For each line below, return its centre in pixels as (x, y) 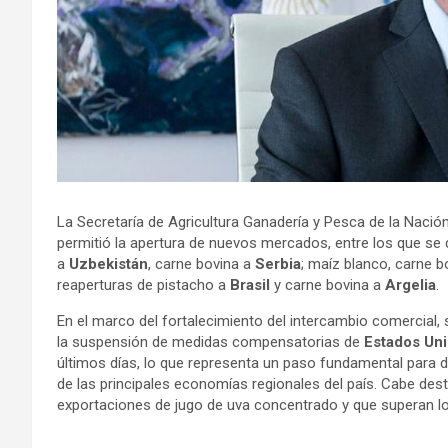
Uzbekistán (108, 264)
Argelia (410, 285)
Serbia (278, 264)
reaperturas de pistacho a (143, 285)
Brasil (252, 285)
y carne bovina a (329, 285)
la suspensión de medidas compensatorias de (210, 342)
